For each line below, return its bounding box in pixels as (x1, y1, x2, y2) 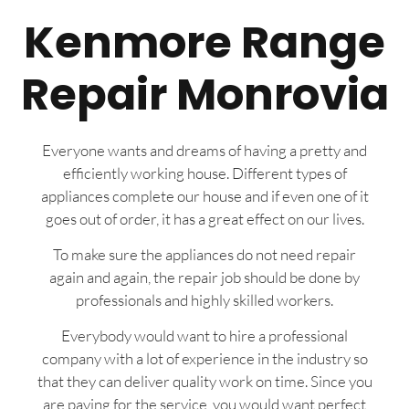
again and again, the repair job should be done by (49, 267, 360, 288)
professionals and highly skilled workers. (76, 290, 333, 310)
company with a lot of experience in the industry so (41, 349, 368, 369)
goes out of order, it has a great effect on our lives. (45, 208, 364, 228)
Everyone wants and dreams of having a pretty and (42, 140, 367, 160)
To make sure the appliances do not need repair (53, 245, 356, 265)
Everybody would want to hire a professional (61, 326, 348, 346)
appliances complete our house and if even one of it (40, 185, 369, 205)
